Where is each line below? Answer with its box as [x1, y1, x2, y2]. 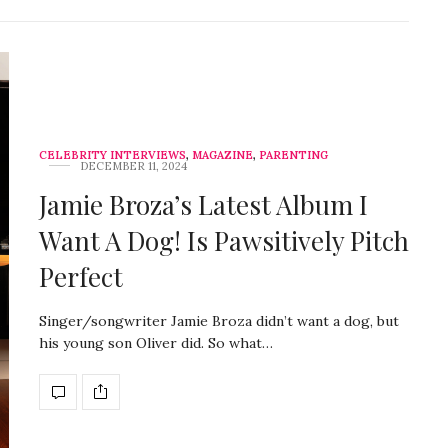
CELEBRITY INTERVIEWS [39, 147, 186, 162]
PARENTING [259, 147, 328, 162]
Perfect [39, 258, 123, 294]
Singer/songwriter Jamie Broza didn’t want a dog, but [39, 311, 399, 330]
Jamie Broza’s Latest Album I [39, 186, 368, 222]
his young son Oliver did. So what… [39, 333, 273, 352]
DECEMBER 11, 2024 [80, 158, 187, 173]
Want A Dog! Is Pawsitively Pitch [39, 222, 409, 258]
